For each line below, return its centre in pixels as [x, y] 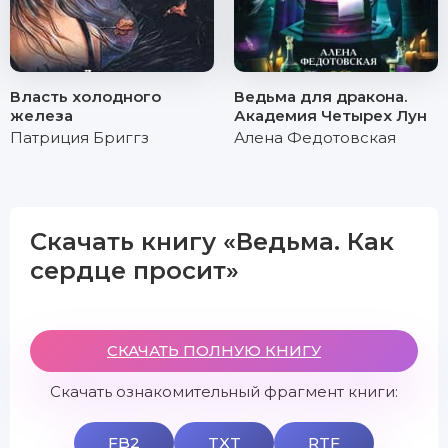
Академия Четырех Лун [330, 115]
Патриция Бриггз [79, 137]
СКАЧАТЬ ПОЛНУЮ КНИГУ [214, 350]
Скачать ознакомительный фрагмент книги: [224, 391]
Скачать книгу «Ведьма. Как [212, 241]
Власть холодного [85, 96]
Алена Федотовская [315, 137]
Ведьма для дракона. [320, 96]
